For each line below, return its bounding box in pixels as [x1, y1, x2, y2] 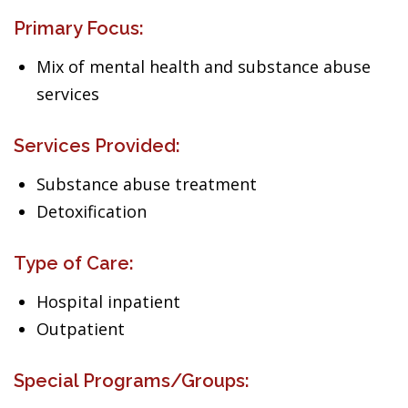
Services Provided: [14, 135, 180, 157]
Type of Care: [14, 252, 134, 274]
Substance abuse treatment [36, 173, 257, 195]
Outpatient [36, 318, 125, 340]
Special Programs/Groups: [14, 370, 250, 392]
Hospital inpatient [36, 291, 180, 312]
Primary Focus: [14, 17, 144, 39]
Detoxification [36, 200, 147, 222]
